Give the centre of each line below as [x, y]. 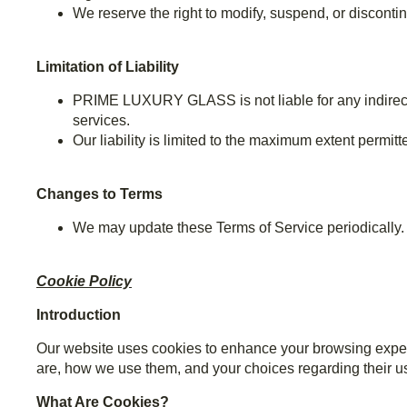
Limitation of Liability [108, 67]
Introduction [79, 315]
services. [101, 121]
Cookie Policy [84, 282]
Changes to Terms [99, 194]
